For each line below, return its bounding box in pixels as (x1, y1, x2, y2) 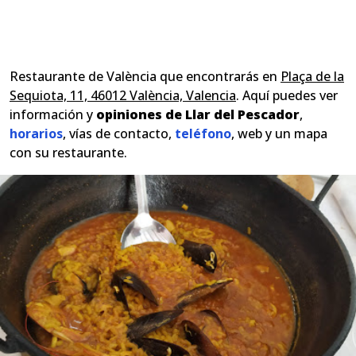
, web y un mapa (231, 125, 327, 142)
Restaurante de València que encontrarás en (10, 68, 281, 85)
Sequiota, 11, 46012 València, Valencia (10, 87, 236, 104)
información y (10, 106, 96, 123)
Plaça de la (281, 68, 344, 85)
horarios (10, 125, 63, 142)
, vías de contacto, (63, 125, 175, 142)
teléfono (175, 125, 231, 142)
